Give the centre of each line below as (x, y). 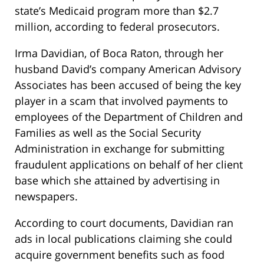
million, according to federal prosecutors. (117, 26)
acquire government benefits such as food (120, 254)
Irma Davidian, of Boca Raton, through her (119, 53)
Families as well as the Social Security (108, 132)
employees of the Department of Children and (129, 116)
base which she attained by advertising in (117, 180)
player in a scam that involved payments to (121, 100)
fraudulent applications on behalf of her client (129, 164)
